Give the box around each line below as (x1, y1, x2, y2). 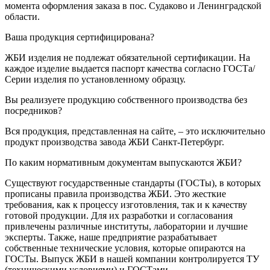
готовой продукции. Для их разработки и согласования (5, 210, 233, 221)
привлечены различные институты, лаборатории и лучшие (5, 221, 248, 232)
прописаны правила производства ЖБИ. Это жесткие (5, 189, 226, 199)
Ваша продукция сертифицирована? (5, 32, 154, 43)
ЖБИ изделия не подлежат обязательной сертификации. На (5, 52, 250, 63)
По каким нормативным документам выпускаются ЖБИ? (5, 157, 242, 168)
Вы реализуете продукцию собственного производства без (5, 95, 247, 105)
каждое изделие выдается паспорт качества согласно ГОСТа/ (5, 63, 255, 74)
